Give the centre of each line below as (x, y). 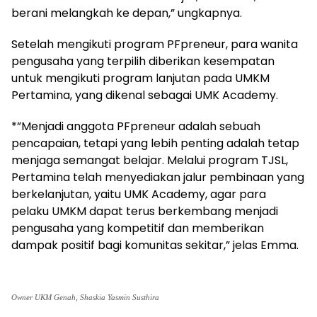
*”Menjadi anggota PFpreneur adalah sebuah (136, 126)
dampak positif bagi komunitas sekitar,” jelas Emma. (155, 245)
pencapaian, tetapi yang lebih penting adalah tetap (155, 143)
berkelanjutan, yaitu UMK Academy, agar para (139, 194)
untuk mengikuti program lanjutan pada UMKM (140, 78)
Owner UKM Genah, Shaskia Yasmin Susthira (85, 297)
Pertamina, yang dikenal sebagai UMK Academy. (145, 95)
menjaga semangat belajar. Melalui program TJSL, (150, 160)
